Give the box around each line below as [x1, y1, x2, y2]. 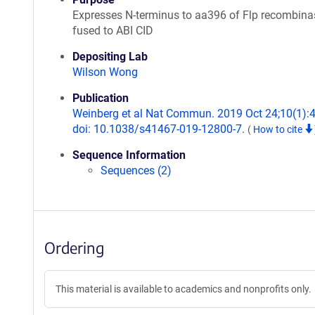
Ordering [44, 238, 104, 257]
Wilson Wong [72, 65, 138, 79]
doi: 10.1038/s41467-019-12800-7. [72, 122, 247, 136]
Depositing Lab [72, 50, 148, 63]
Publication [72, 91, 129, 105]
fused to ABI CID [72, 24, 153, 37]
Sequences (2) [101, 164, 172, 177]
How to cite [253, 124, 304, 135]
